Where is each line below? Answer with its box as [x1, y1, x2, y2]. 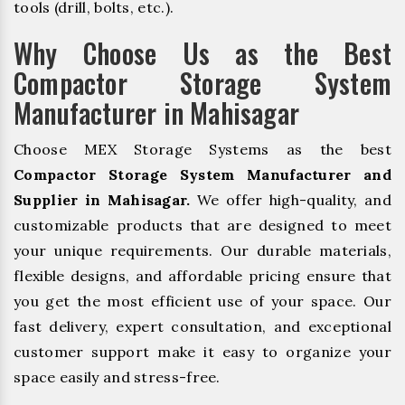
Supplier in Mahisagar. [14, 190, 191, 209]
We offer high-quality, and [190, 190, 391, 209]
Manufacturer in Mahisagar [14, 91, 299, 133]
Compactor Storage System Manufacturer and [14, 165, 391, 184]
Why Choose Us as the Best [14, 32, 391, 73]
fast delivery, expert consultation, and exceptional [14, 316, 391, 335]
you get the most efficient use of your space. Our [14, 291, 391, 310]
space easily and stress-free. [14, 367, 221, 386]
